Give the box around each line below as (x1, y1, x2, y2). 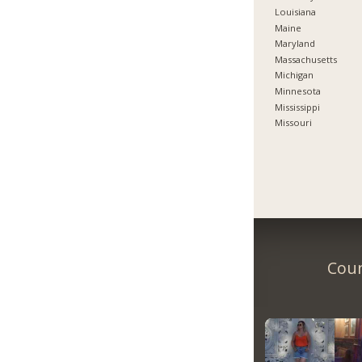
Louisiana (275, 5, 317, 18)
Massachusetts (275, 53, 338, 65)
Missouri (275, 116, 313, 129)
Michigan (275, 69, 314, 82)
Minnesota (275, 85, 322, 98)
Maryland (275, 37, 316, 50)
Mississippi (275, 100, 321, 113)
